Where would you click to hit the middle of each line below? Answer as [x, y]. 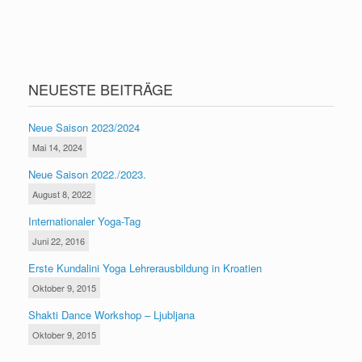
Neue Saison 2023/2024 [84, 128]
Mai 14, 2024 [57, 147]
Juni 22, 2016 [59, 241]
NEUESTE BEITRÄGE [101, 89]
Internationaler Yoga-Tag [84, 221]
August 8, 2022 [62, 194]
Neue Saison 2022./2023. [87, 175]
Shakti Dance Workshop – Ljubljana [112, 315]
